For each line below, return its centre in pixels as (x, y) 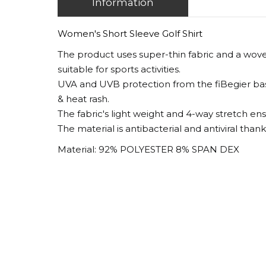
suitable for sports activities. (120, 69)
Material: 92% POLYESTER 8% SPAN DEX (148, 149)
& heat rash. (83, 99)
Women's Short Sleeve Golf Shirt (130, 34)
